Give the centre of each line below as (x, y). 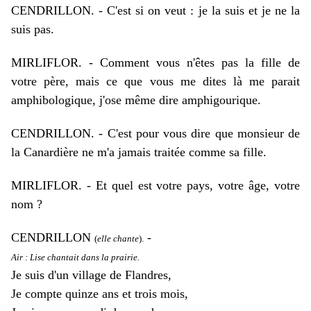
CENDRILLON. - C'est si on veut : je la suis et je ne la (155, 10)
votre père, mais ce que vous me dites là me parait (155, 81)
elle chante (118, 238)
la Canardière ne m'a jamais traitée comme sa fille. (139, 152)
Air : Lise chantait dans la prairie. (75, 257)
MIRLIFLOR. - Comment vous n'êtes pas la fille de (155, 62)
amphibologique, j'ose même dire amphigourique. (136, 100)
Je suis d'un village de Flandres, (91, 275)
